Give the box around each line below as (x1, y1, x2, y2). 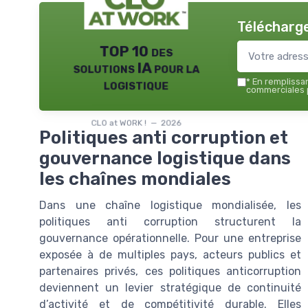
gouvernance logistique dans (39, 148, 291, 168)
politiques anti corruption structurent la (39, 215, 301, 228)
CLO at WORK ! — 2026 (91, 118, 181, 128)
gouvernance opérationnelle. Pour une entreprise (39, 232, 301, 245)
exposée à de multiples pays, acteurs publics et (39, 248, 301, 261)
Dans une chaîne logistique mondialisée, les (39, 199, 301, 212)
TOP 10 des (99, 43, 173, 60)
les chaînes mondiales (39, 168, 231, 189)
